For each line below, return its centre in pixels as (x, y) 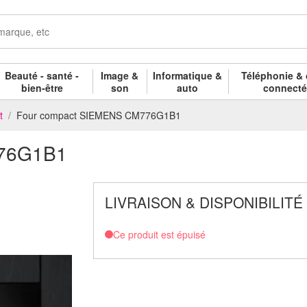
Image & (120, 75)
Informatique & (188, 75)
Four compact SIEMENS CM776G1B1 (99, 115)
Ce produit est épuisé (159, 234)
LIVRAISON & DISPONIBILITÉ (204, 202)
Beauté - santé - (42, 75)
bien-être (42, 87)
